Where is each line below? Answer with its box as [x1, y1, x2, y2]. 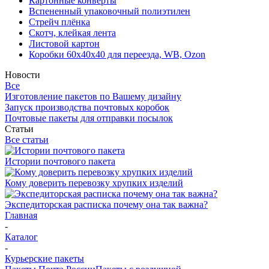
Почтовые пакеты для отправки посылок [5, 113, 173, 123]
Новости [5, 70, 40, 80]
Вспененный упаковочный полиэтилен [29, 6, 190, 16]
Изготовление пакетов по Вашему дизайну [5, 91, 181, 101]
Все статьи [5, 134, 49, 145]
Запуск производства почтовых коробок [5, 102, 169, 112]
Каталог [5, 232, 38, 242]
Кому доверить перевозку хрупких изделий [5, 178, 183, 188]
